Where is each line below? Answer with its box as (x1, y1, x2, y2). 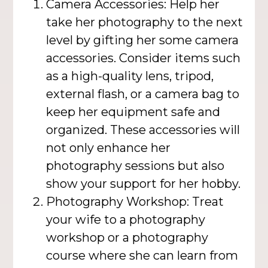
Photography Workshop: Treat (46, 194, 224, 209)
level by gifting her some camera (46, 32, 239, 47)
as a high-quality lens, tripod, (46, 68, 214, 83)
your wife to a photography (46, 212, 206, 227)
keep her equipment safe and (46, 104, 221, 119)
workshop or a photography (46, 230, 209, 245)
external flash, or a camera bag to (46, 86, 240, 101)
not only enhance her (46, 140, 171, 155)
